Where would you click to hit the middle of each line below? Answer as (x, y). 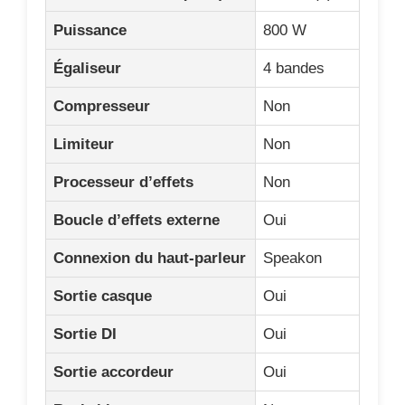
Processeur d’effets (123, 182)
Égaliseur (87, 68)
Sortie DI (85, 334)
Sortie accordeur (113, 372)
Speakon (292, 258)
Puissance (90, 30)
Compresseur (102, 106)
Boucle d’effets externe (137, 220)
